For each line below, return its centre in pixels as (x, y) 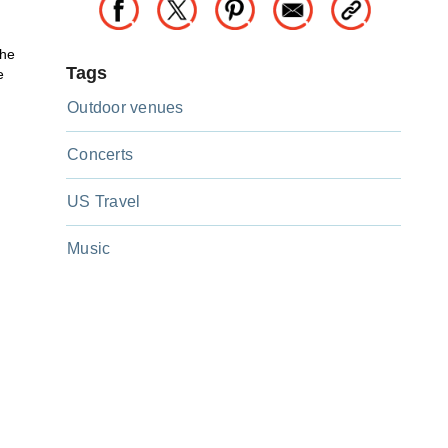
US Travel (104, 202)
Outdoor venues (125, 108)
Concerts (100, 155)
